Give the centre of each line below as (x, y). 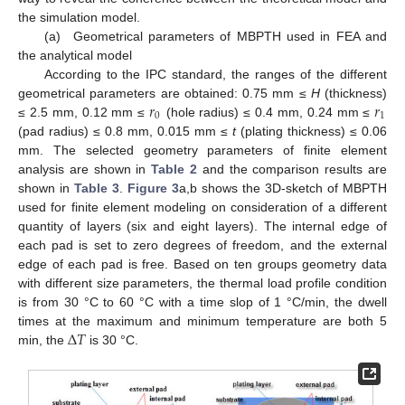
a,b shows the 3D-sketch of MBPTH (283, 188)
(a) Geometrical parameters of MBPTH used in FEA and (215, 36)
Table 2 (174, 169)
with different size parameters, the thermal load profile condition (202, 283)
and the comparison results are (292, 169)
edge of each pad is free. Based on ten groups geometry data (202, 264)
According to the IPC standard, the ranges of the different (215, 74)
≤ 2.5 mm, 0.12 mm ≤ (84, 112)
